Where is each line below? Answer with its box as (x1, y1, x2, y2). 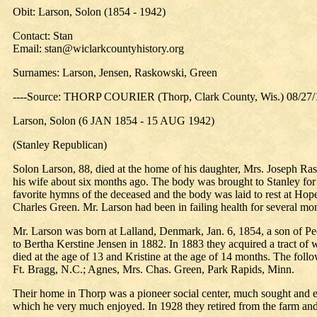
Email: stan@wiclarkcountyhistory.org (13, 42, 184, 54)
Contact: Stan (13, 30, 73, 42)
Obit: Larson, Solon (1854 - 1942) (13, 6, 166, 18)
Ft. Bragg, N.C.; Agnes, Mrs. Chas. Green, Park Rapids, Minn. (13, 263, 294, 275)
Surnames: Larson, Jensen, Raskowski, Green (13, 67, 217, 79)
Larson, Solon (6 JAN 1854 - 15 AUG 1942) (13, 115, 214, 127)
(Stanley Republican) (13, 139, 107, 151)
